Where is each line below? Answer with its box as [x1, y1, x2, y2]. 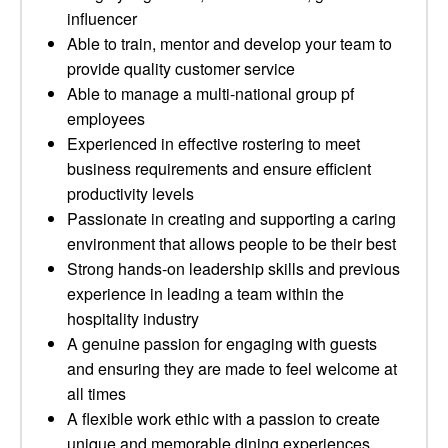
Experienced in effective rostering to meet [67, 132, 360, 155]
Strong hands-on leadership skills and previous [67, 257, 400, 280]
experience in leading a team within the [67, 282, 344, 305]
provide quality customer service [67, 57, 295, 80]
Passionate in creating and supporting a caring [67, 207, 396, 230]
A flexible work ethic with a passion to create [67, 407, 380, 430]
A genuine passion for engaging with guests [67, 332, 377, 355]
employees [67, 107, 145, 130]
